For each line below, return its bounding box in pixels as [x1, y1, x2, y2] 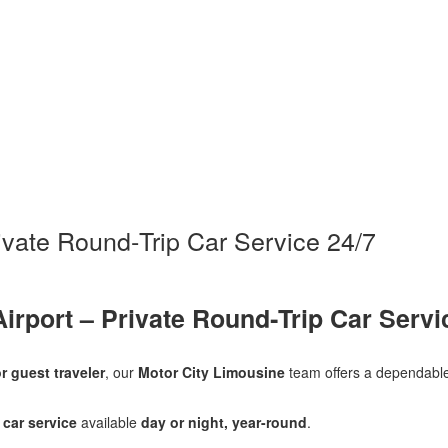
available [77, 411, 141, 432]
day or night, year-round [141, 411, 307, 432]
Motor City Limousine [138, 361, 285, 382]
